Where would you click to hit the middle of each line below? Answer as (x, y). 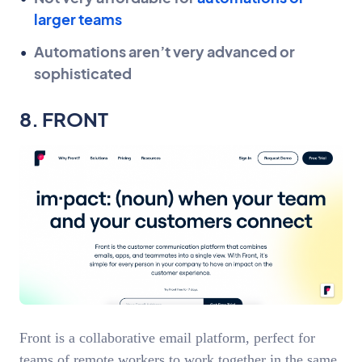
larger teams (78, 19)
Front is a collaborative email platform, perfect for (167, 337)
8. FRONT (64, 118)
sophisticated (83, 73)
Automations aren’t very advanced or (164, 51)
